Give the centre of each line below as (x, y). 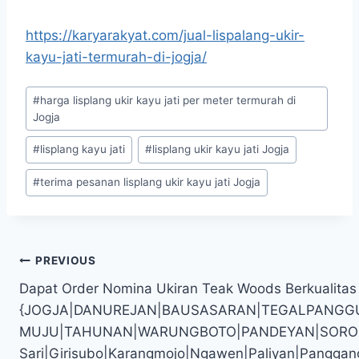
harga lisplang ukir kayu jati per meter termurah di (168, 100)
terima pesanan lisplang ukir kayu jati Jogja (151, 182)
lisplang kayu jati (83, 149)
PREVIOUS (66, 261)
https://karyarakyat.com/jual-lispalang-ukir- (165, 35)
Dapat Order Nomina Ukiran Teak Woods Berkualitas (188, 288)
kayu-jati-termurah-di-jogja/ (116, 56)
